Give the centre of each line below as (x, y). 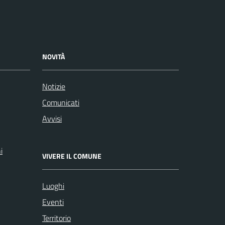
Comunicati (61, 102)
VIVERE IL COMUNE (72, 156)
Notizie (54, 86)
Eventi (53, 202)
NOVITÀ (53, 56)
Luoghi (53, 186)
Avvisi (52, 118)
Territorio (57, 218)
